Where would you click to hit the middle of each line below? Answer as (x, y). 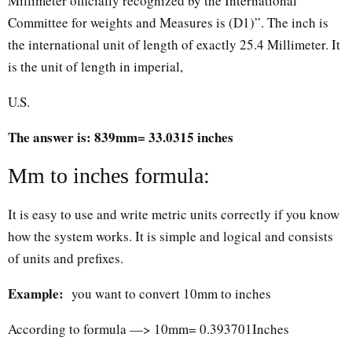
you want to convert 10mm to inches (170, 293)
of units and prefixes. (66, 258)
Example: (36, 293)
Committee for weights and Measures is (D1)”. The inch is (168, 22)
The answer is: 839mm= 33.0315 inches (121, 137)
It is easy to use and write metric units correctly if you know (174, 214)
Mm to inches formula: (109, 175)
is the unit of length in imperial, (95, 66)
